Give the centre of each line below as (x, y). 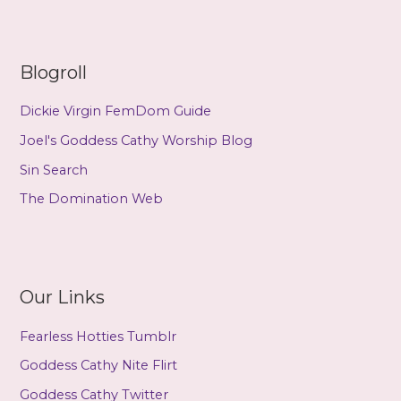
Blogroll (54, 73)
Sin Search (54, 170)
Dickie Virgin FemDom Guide (116, 111)
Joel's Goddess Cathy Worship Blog (137, 140)
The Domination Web (92, 199)
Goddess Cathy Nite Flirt (99, 366)
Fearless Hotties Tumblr (98, 336)
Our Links (63, 298)
